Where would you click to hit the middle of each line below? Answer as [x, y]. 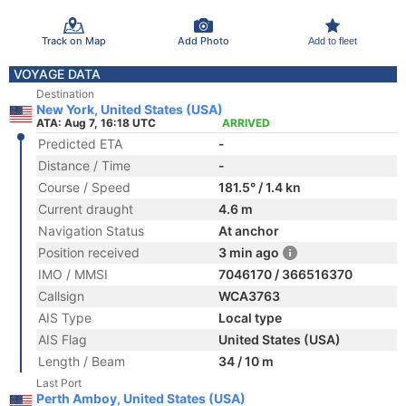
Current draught [86, 209]
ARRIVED [246, 123]
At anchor [249, 231]
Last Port [59, 383]
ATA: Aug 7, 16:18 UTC [96, 123]
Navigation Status [91, 231]
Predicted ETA [80, 144]
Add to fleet [332, 40]
